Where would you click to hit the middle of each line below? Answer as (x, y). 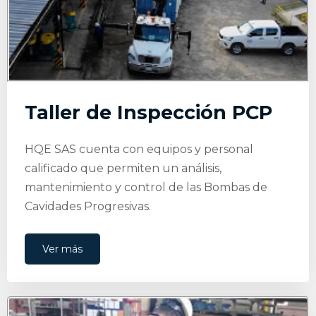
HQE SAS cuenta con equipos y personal (139, 149)
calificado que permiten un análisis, (123, 168)
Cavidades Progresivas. (88, 206)
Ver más (62, 249)
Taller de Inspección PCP (148, 112)
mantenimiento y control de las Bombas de (146, 187)
